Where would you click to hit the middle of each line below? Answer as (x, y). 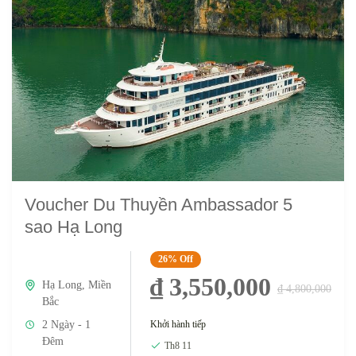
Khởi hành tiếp (178, 324)
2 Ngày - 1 (66, 325)
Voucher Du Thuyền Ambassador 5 (159, 204)
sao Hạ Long (74, 226)
